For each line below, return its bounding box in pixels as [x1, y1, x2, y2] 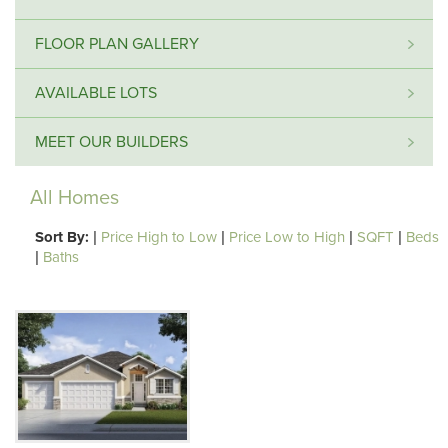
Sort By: [35, 228, 89, 246]
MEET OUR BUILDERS [35, 132, 188, 152]
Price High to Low [101, 228, 217, 246]
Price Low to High [229, 228, 345, 246]
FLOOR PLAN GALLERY [35, 34, 199, 54]
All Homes [30, 186, 119, 210]
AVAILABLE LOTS [35, 83, 157, 103]
